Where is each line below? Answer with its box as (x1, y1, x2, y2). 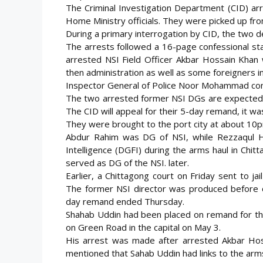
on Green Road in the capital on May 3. (66, 221, 221, 233)
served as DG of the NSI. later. (66, 156, 189, 168)
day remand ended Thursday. (66, 195, 184, 207)
